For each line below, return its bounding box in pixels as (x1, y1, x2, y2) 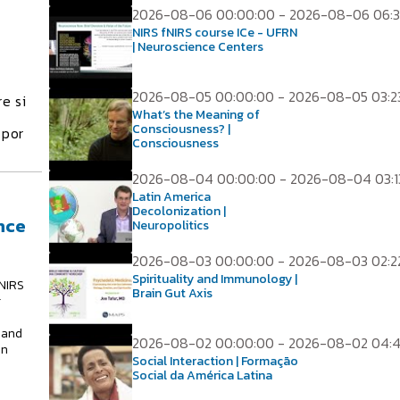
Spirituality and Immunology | (132, 270, 297, 288)
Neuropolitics (132, 216, 209, 235)
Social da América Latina (132, 366, 272, 385)
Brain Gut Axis (132, 284, 212, 303)
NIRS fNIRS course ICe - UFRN (132, 23, 297, 42)
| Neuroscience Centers (132, 37, 263, 56)
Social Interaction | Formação (132, 352, 298, 371)
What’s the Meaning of (132, 105, 260, 124)
